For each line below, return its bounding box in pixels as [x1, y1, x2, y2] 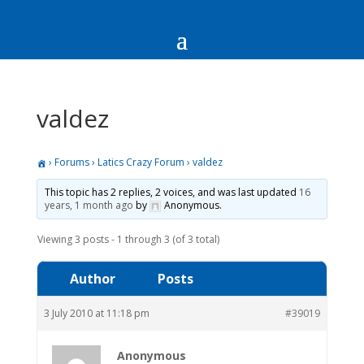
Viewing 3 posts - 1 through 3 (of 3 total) [37, 232, 219, 246]
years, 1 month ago [44, 197, 133, 212]
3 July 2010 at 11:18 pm [43, 305, 149, 320]
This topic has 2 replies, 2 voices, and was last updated [44, 184, 299, 199]
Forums [54, 155, 89, 169]
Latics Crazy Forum [97, 155, 184, 169]
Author [69, 269, 115, 288]
